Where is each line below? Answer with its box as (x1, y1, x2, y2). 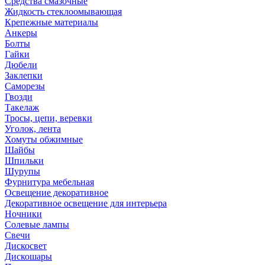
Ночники (5, 209, 42, 219)
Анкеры (5, 28, 37, 38)
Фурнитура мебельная (5, 177, 94, 187)
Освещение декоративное (5, 188, 108, 198)
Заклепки (5, 70, 43, 80)
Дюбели (5, 60, 37, 70)
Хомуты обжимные (5, 134, 83, 144)
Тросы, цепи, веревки (5, 113, 92, 123)
